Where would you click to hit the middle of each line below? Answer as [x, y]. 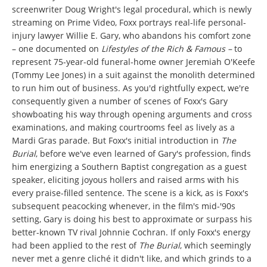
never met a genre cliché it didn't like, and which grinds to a [132, 259]
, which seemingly [215, 246]
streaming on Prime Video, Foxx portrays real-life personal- [129, 23]
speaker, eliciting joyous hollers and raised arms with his [125, 180]
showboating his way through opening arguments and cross [132, 114]
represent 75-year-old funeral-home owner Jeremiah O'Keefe [133, 62]
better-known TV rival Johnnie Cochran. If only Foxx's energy [131, 232]
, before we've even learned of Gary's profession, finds [143, 154]
